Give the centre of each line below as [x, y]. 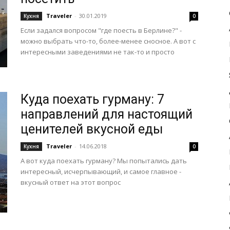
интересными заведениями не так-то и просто [98, 52]
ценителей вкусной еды [92, 129]
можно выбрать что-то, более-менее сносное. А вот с [108, 41]
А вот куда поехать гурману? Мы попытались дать [104, 161]
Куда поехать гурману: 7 [92, 99]
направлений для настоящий [107, 114]
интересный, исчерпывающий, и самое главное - [101, 171]
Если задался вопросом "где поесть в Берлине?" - [101, 30]
